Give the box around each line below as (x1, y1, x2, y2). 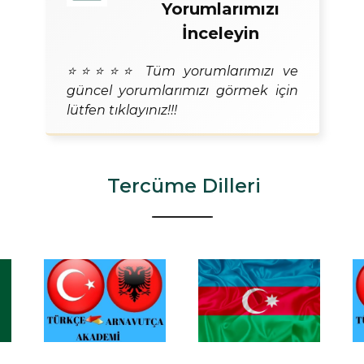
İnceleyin (182, 23, 259, 43)
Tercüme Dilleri (107, 173, 261, 197)
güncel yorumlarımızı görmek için (66, 82, 298, 98)
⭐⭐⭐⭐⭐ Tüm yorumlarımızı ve (66, 63, 298, 79)
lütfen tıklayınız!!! (66, 102, 177, 118)
